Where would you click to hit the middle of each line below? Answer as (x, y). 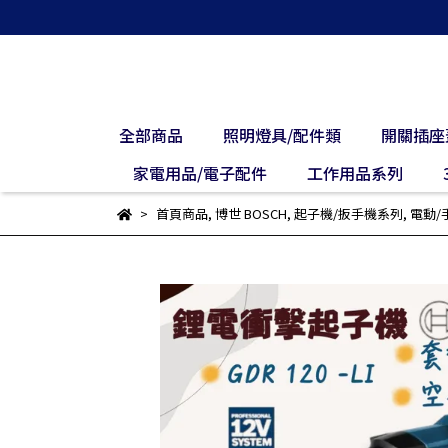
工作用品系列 (354, 173)
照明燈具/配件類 (282, 135)
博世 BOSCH (250, 213)
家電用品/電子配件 (199, 173)
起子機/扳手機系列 (348, 213)
